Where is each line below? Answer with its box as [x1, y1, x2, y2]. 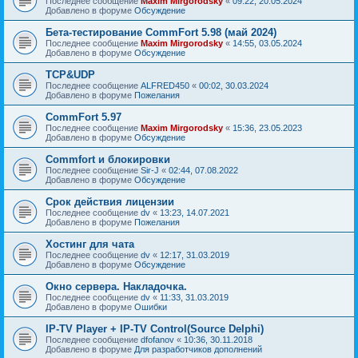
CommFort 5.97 [46, 110, 121, 123]
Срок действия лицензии [46, 195, 174, 208]
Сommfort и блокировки [46, 153, 170, 165]
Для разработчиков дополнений [134, 344, 262, 354]
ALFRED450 [141, 80, 189, 90]
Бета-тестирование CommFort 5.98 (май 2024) [46, 26, 276, 38]
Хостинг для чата [46, 237, 134, 250]
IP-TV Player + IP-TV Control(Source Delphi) [46, 322, 264, 335]
